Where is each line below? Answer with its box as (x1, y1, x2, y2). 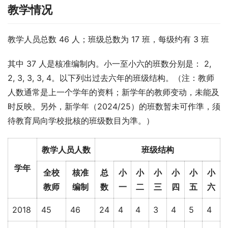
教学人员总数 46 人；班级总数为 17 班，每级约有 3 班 (8, 34, 209, 44)
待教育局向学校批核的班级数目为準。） (8, 115, 154, 126)
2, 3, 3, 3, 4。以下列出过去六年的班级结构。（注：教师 (8, 72, 214, 83)
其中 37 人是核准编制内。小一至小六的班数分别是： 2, (8, 58, 211, 69)
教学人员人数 (41, 144, 91, 155)
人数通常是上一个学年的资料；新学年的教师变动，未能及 (8, 87, 219, 97)
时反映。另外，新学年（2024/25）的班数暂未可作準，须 (8, 101, 220, 111)
